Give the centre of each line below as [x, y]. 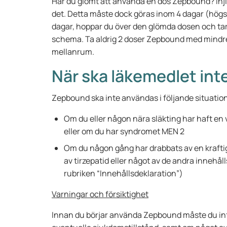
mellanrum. [73, 52]
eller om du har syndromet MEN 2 [124, 131]
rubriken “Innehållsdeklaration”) [123, 173]
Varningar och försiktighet [100, 194]
